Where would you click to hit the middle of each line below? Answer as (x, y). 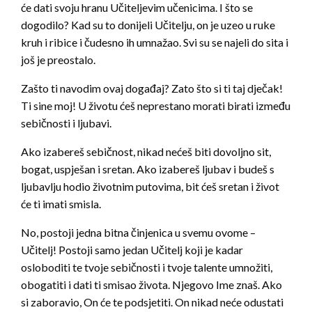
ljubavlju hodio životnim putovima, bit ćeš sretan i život (150, 187)
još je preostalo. (58, 60)
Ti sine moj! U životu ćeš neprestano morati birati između (156, 106)
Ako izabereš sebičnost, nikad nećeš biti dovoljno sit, (146, 152)
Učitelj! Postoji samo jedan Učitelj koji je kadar (132, 250)
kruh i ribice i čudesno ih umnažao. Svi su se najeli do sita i (155, 42)
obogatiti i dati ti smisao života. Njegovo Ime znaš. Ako (151, 285)
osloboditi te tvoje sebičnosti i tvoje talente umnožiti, (147, 267)
